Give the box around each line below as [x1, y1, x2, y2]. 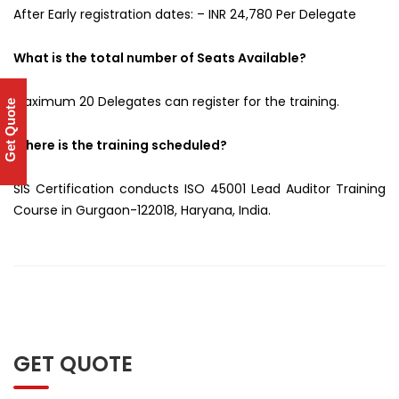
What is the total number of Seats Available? [13, 49, 306, 67]
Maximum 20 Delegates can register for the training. [13, 93, 339, 110]
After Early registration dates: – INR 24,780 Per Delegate [13, 5, 356, 23]
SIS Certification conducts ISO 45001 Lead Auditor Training [13, 180, 386, 198]
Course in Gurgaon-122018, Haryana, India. [13, 201, 271, 219]
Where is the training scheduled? [13, 136, 227, 154]
